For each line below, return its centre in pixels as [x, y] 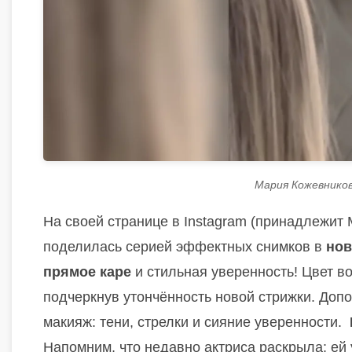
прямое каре [87, 272]
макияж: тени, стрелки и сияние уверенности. [194, 322]
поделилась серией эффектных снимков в [185, 247]
